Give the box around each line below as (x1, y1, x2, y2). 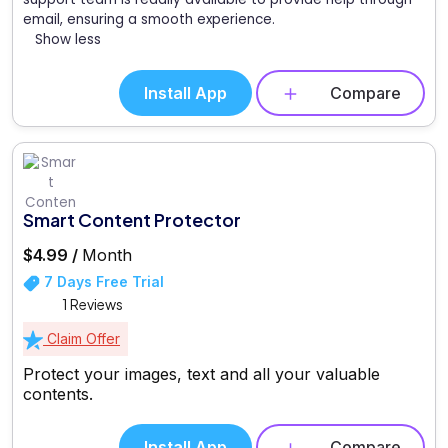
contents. (23, 384, 93, 405)
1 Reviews (62, 295, 123, 314)
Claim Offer (43, 330, 120, 348)
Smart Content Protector (23, 208, 241, 232)
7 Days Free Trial (40, 273, 164, 291)
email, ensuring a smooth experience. (23, 9, 275, 29)
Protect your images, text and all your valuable (23, 364, 380, 385)
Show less (35, 29, 101, 49)
